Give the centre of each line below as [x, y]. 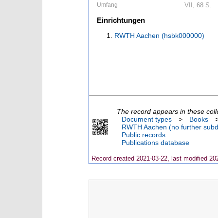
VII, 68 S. [198, 5]
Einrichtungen [121, 20]
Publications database [155, 143]
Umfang [107, 5]
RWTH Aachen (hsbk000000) [159, 36]
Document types [147, 119]
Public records [144, 135]
